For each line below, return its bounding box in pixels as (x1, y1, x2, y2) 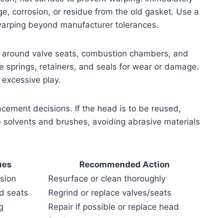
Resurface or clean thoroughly (48, 173, 165, 183)
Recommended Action (79, 159, 170, 169)
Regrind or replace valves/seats (48, 187, 171, 198)
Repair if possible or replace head (48, 201, 179, 212)
